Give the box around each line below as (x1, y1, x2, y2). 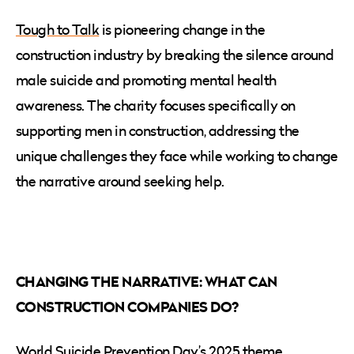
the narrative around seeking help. (16, 171, 228, 191)
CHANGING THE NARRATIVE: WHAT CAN (16, 270, 277, 292)
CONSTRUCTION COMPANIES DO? (16, 296, 239, 317)
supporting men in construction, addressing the (16, 120, 299, 141)
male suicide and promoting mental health (16, 70, 277, 90)
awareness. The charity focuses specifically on (16, 95, 296, 115)
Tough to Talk (16, 19, 100, 40)
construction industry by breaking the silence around (16, 44, 334, 65)
